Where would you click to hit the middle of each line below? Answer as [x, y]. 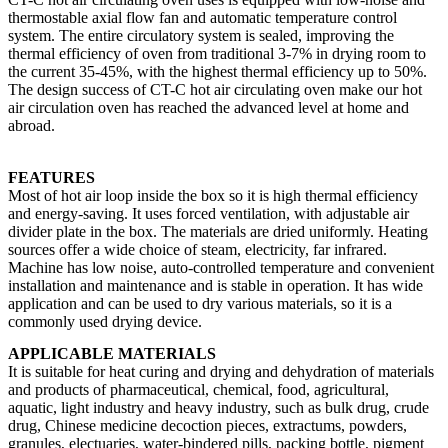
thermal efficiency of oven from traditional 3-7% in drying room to [217, 54]
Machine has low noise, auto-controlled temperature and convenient [221, 268]
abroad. [31, 126]
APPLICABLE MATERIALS [112, 354]
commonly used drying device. [107, 322]
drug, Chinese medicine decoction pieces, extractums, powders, [207, 426]
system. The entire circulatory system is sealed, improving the [201, 36]
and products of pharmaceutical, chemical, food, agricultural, [198, 390]
